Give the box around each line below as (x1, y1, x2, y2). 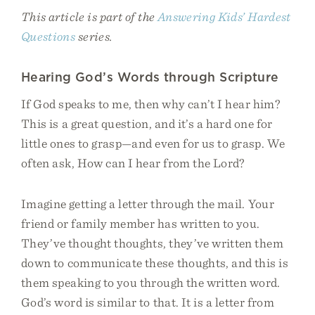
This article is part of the (21, 9, 157, 24)
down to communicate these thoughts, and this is (21, 255, 288, 270)
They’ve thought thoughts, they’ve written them (21, 236, 283, 250)
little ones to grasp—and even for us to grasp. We (21, 136, 285, 150)
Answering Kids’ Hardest (157, 9, 291, 24)
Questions (21, 29, 76, 44)
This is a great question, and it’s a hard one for (21, 116, 273, 131)
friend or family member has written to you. (21, 216, 260, 231)
